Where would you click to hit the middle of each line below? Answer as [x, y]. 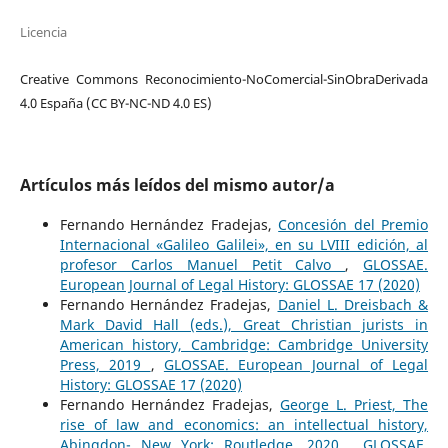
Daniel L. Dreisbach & [353, 304]
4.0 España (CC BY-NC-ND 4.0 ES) [115, 102]
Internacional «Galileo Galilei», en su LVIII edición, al [244, 244]
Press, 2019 [105, 364]
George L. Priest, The [354, 404]
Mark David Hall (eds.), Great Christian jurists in [244, 324]
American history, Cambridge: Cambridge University [244, 344]
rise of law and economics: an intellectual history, [244, 424]
